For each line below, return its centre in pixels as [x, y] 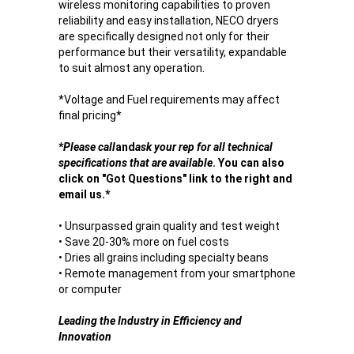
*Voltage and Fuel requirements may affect [169, 100]
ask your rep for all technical [204, 147]
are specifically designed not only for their [164, 36]
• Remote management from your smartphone [177, 273]
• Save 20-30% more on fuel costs [144, 242]
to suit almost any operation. [132, 68]
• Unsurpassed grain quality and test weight [169, 226]
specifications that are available [136, 163]
